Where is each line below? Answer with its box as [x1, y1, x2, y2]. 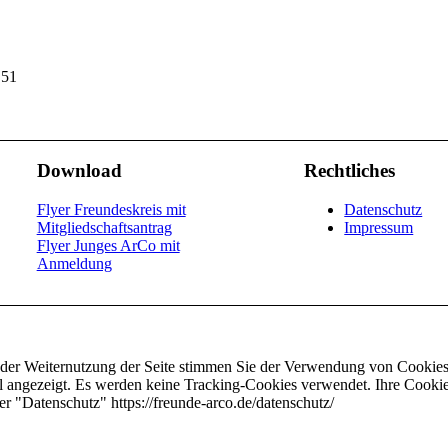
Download [36, 160, 122, 182]
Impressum [344, 218, 414, 236]
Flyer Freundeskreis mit [36, 200, 186, 218]
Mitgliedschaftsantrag [36, 218, 172, 236]
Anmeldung [36, 254, 112, 272]
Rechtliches [304, 160, 396, 182]
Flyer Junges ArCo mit [36, 236, 180, 254]
